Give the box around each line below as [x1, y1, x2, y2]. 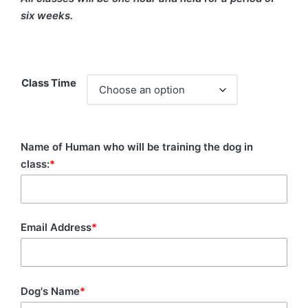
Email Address [21, 221, 91, 234]
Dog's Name [21, 284, 80, 298]
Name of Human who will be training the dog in [21, 140, 253, 153]
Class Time [21, 76, 76, 89]
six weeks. [21, 8, 73, 22]
